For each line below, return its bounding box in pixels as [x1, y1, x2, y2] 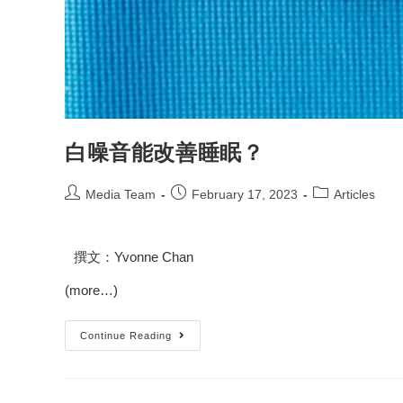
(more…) [65, 282, 118, 299]
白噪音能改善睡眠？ [65, 137, 264, 167]
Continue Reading [80, 330, 172, 342]
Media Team [85, 187, 156, 202]
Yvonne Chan [114, 249, 193, 265]
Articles [334, 187, 375, 202]
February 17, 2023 [192, 187, 298, 202]
